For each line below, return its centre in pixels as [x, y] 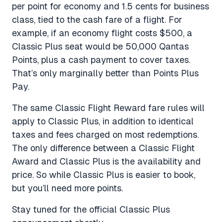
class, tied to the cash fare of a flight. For [97, 19]
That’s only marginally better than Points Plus [105, 73]
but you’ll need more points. [67, 188]
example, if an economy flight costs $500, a [102, 33]
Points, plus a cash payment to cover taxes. [101, 59]
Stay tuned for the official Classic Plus [91, 209]
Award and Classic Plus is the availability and [106, 161]
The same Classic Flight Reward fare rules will [108, 108]
